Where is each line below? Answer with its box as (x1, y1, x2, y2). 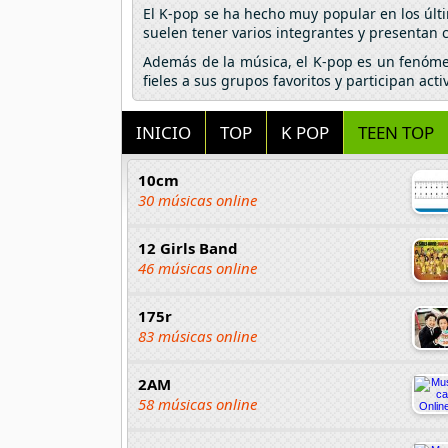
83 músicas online (138, 325, 257, 346)
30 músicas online (138, 189, 257, 210)
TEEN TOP (358, 120, 434, 144)
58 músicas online (138, 393, 257, 414)
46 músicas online (138, 257, 257, 278)
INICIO (136, 120, 191, 144)
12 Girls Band (138, 237, 238, 258)
